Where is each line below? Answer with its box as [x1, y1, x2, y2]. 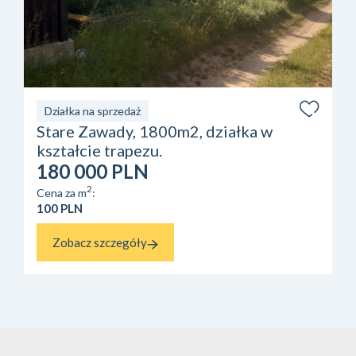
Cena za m [37, 185, 87, 199]
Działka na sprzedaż [44, 104, 141, 118]
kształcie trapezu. [37, 141, 162, 161]
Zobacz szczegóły [52, 234, 147, 250]
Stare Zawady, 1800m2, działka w [37, 122, 273, 141]
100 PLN [37, 200, 83, 215]
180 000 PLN [37, 160, 149, 184]
